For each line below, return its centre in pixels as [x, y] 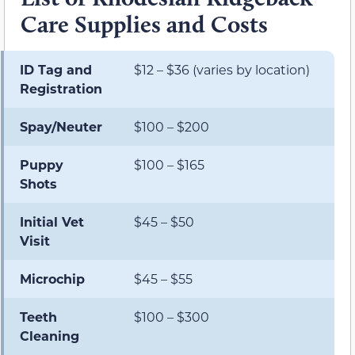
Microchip [52, 278]
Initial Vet [52, 221]
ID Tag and [56, 69]
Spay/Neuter [61, 126]
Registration [61, 88]
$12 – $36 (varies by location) [222, 69]
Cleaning [50, 335]
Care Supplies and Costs [144, 24]
